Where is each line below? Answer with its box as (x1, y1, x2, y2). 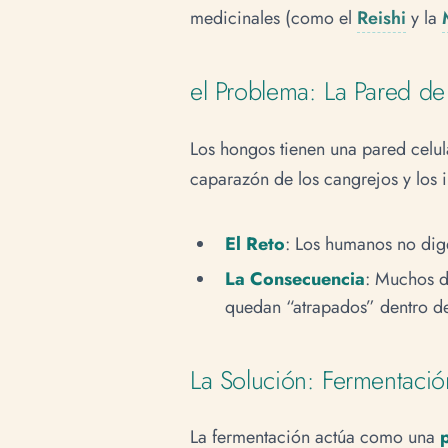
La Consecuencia (224, 266, 365, 293)
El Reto (224, 231, 285, 258)
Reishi (357, 4, 406, 31)
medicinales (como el (190, 4, 357, 31)
